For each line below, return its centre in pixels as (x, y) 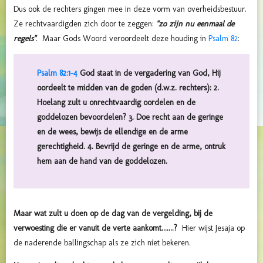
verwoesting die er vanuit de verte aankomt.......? (95, 228)
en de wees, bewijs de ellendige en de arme (112, 132)
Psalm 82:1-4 (57, 73)
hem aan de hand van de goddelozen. (102, 161)
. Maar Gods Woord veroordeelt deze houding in (122, 39)
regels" (25, 39)
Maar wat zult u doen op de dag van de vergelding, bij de (113, 214)
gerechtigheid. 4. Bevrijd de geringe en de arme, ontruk (131, 147)
